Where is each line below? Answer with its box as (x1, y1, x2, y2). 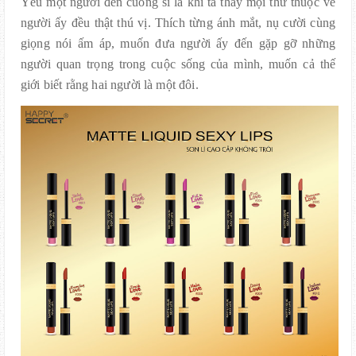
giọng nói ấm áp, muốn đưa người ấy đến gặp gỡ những (21, 36, 335, 50)
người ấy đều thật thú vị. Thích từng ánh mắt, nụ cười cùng (21, 15, 335, 29)
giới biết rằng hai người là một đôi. (21, 77, 199, 91)
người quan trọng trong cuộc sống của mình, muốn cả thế (21, 56, 335, 71)
